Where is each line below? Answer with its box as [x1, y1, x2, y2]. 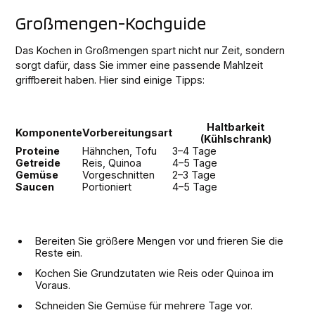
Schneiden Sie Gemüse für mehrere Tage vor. [35, 299, 253, 311]
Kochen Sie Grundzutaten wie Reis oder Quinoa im [35, 266, 274, 279]
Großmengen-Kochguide [15, 11, 207, 34]
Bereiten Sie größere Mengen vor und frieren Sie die [35, 234, 284, 247]
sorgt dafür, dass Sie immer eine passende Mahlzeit [15, 58, 264, 71]
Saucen [15, 180, 55, 193]
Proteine [15, 144, 60, 157]
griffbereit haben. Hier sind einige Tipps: [15, 73, 205, 86]
